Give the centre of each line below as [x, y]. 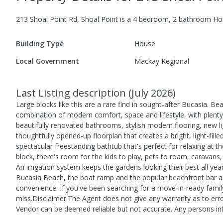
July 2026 [152, 93]
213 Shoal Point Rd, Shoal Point [67, 19]
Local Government [48, 61]
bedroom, [155, 19]
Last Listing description [72, 93]
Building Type [40, 43]
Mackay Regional [162, 61]
